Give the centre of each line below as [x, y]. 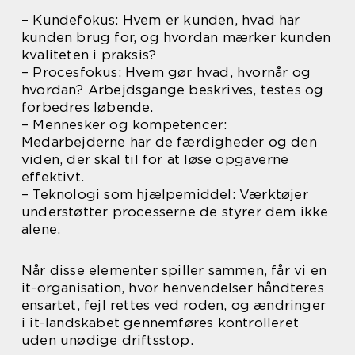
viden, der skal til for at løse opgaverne [155, 159]
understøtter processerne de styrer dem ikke [175, 212]
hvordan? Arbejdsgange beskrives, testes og [173, 90]
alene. [41, 229]
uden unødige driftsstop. [107, 340]
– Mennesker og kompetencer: [124, 124]
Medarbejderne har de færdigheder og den [169, 142]
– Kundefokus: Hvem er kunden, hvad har [161, 20]
